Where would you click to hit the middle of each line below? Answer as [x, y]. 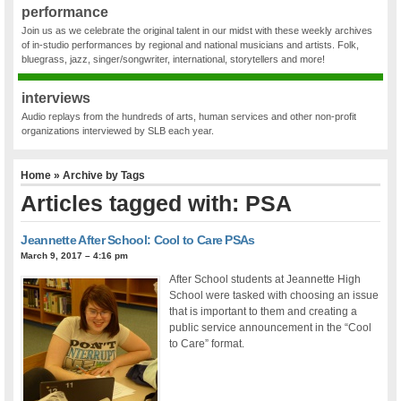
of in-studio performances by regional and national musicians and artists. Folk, [191, 45]
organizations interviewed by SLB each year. [118, 131]
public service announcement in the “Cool [271, 327]
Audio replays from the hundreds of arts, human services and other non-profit [189, 117]
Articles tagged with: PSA [157, 203]
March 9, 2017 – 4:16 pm [75, 255]
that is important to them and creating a [264, 311]
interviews [56, 98]
